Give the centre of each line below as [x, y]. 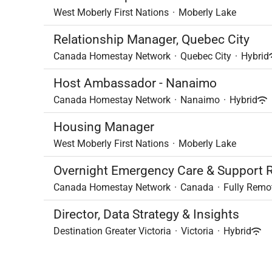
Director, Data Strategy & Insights [146, 214]
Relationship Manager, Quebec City [151, 39]
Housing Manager [104, 127]
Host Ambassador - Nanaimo [135, 83]
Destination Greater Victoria [112, 231]
